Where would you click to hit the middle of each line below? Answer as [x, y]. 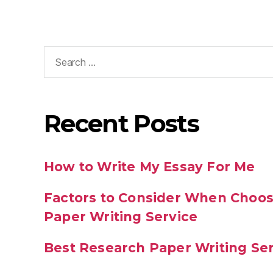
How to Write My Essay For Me [150, 166]
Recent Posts [122, 123]
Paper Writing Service [121, 216]
